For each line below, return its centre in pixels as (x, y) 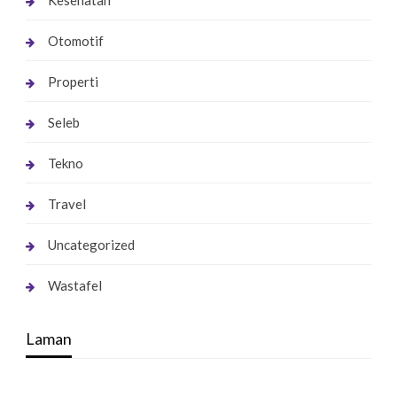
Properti (73, 82)
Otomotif (75, 41)
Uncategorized (91, 245)
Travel (66, 204)
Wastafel (74, 286)
